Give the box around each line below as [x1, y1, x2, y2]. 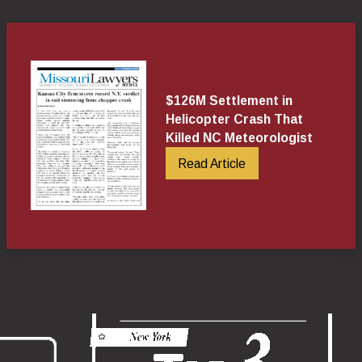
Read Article [178, 156, 246, 170]
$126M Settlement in [165, 93, 293, 107]
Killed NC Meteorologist [165, 130, 313, 145]
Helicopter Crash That [165, 112, 303, 126]
